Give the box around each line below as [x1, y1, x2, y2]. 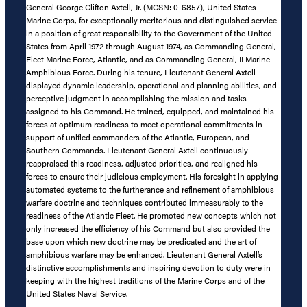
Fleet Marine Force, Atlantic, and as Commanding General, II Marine [26, 52, 270, 65]
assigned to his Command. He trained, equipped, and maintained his [26, 104, 274, 117]
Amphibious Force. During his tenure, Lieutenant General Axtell [26, 65, 256, 78]
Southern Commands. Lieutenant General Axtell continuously [26, 143, 248, 156]
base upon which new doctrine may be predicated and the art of [26, 234, 256, 247]
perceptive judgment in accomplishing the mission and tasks [26, 91, 247, 104]
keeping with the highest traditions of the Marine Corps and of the [26, 273, 265, 286]
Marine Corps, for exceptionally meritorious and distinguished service [26, 13, 277, 26]
